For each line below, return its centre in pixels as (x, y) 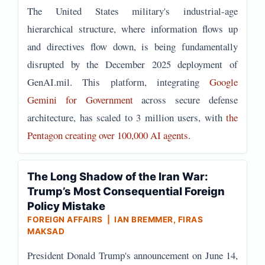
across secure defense (185, 100)
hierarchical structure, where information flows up (132, 29)
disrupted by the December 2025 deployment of (132, 64)
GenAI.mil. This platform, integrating (118, 82)
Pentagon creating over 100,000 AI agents (108, 135)
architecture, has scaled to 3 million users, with (127, 117)
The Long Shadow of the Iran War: (118, 176)
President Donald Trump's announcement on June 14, (132, 255)
